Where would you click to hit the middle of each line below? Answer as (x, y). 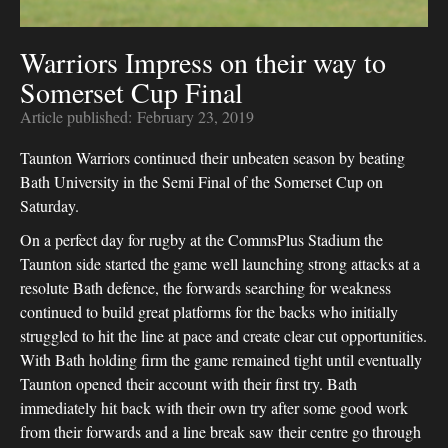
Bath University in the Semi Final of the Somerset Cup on (201, 181)
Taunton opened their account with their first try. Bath (188, 383)
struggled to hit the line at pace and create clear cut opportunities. (223, 335)
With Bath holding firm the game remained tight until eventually (221, 359)
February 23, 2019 (195, 116)
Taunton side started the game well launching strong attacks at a (220, 263)
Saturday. (49, 205)
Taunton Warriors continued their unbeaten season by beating (212, 157)
